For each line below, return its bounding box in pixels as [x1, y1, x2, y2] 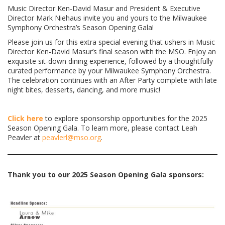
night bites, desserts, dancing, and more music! [8, 84, 160, 94]
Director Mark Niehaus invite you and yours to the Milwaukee [8, 13, 207, 23]
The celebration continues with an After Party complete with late [8, 75, 217, 85]
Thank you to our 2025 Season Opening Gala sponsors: [8, 170, 204, 180]
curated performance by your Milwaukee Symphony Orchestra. [8, 65, 211, 75]
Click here [8, 113, 43, 123]
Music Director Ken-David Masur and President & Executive [8, 4, 200, 14]
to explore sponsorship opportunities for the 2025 [43, 113, 207, 123]
